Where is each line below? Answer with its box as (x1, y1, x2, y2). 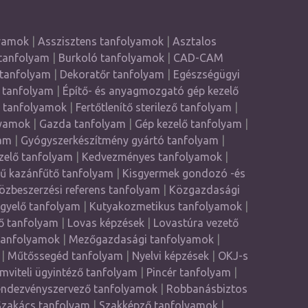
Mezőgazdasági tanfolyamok (69, 233, 214, 245)
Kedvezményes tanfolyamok (81, 151, 222, 163)
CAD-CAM (173, 52, 223, 64)
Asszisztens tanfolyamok (37, 35, 164, 47)
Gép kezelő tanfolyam (134, 118, 242, 130)
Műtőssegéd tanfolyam (7, 250, 123, 262)
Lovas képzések (67, 217, 144, 229)
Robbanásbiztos (166, 283, 247, 295)
